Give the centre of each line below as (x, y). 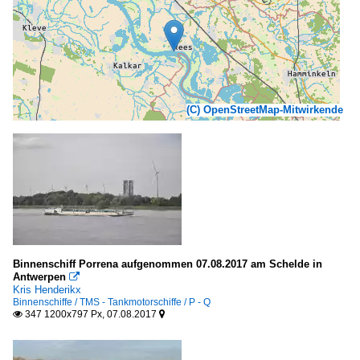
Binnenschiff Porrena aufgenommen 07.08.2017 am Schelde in (168, 264)
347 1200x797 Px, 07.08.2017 (91, 314)
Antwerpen (39, 276)
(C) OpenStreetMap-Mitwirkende (265, 109)
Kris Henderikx (47, 289)
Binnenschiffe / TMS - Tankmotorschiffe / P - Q (112, 302)
